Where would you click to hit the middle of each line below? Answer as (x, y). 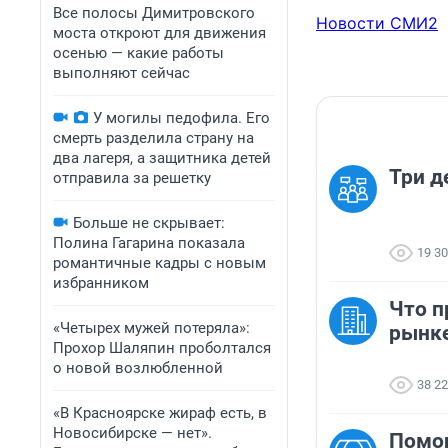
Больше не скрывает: (149, 223)
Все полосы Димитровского (154, 13)
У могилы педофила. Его (181, 118)
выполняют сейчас (121, 73)
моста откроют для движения (159, 33)
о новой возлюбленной (138, 368)
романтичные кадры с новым (159, 263)
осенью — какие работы (138, 53)
